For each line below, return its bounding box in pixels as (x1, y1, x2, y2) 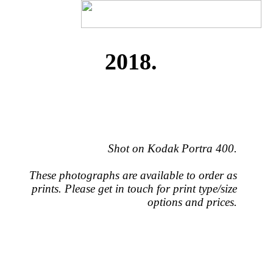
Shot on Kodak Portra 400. (108, 141, 238, 155)
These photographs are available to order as (29, 168, 238, 182)
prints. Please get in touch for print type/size (32, 182, 238, 195)
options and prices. (147, 195, 238, 208)
